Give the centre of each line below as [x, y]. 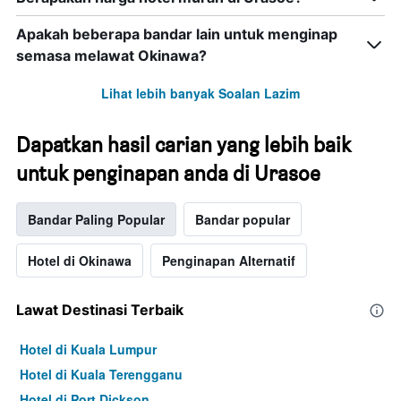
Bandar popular [243, 220]
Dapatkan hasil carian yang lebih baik [183, 145]
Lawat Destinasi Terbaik [100, 310]
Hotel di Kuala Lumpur [88, 350]
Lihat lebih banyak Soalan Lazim [200, 94]
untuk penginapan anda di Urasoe [168, 174]
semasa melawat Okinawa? [111, 56]
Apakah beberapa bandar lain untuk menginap [177, 34]
